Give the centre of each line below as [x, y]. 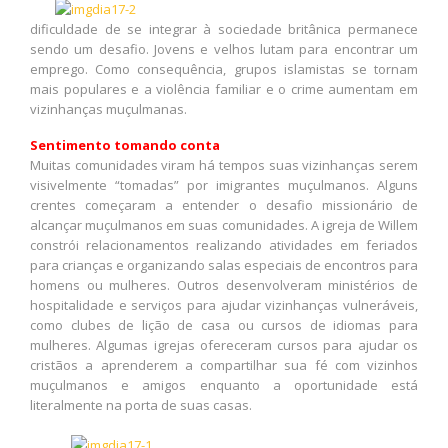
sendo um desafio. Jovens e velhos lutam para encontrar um [224, 49]
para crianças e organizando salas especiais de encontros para [224, 264]
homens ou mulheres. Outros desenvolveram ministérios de [224, 284]
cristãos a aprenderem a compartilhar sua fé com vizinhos [224, 364]
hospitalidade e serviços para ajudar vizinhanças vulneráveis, [224, 304]
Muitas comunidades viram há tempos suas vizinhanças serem [224, 164]
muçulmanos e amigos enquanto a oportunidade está [224, 384]
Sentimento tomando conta [125, 144]
